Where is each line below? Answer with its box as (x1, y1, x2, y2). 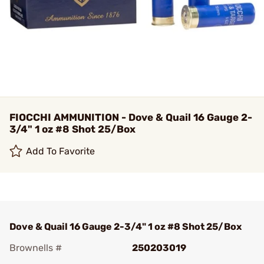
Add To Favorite (26, 146, 95, 157)
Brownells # (9, 242, 62, 253)
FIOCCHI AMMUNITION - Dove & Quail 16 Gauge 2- (9, 111, 252, 123)
